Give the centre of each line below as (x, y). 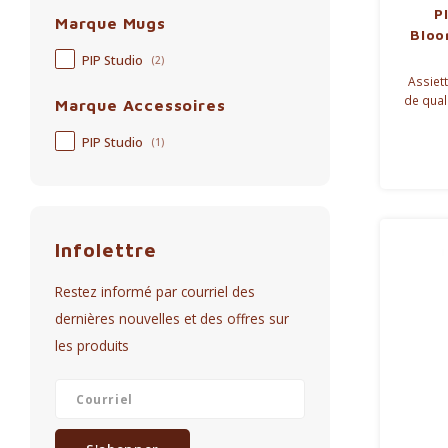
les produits (92, 345)
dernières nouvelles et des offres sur (172, 318)
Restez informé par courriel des (155, 291)
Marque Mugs (110, 23)
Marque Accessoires (140, 105)
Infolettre (106, 249)
